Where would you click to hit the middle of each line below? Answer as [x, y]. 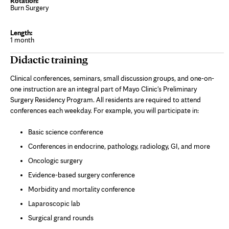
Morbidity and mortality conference [82, 189]
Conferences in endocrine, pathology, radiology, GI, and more [119, 146]
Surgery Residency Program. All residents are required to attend [106, 99]
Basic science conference [66, 132]
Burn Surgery [29, 8]
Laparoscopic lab [54, 203]
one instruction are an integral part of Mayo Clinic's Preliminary [104, 89]
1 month [22, 40]
